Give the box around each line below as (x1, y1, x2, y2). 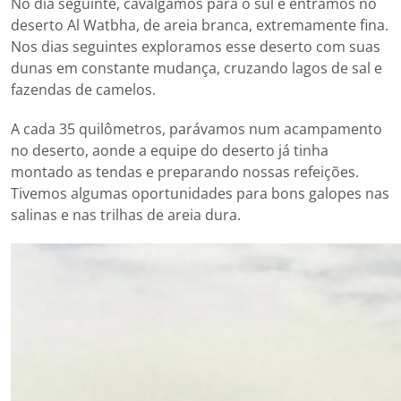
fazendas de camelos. (11, 79, 156, 99)
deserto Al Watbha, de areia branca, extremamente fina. (11, 14, 388, 35)
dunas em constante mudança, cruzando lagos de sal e (11, 57, 382, 78)
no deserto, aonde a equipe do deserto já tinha (11, 140, 328, 160)
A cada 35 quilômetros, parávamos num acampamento (11, 118, 382, 139)
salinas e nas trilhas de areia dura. (11, 204, 241, 225)
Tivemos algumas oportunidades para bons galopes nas (11, 183, 389, 203)
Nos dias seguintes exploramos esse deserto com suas (11, 36, 380, 56)
